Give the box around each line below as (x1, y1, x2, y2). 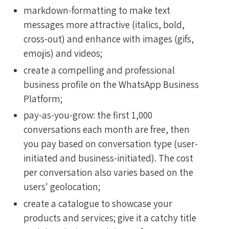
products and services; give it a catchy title (24, 212, 196, 224)
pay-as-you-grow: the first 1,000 (24, 109, 152, 122)
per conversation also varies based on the (24, 166, 193, 179)
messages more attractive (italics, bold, (24, 18, 185, 31)
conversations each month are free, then (24, 123, 190, 136)
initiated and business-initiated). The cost (24, 152, 193, 165)
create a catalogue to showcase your (24, 197, 172, 210)
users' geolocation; (24, 180, 100, 193)
